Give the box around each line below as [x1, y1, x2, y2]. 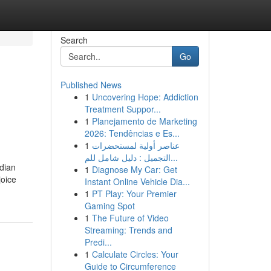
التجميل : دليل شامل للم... [170, 151, 178, 163]
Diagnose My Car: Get [91, 163, 177, 175]
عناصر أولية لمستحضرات [91, 139, 180, 151]
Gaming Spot [84, 200, 135, 212]
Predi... [84, 236, 112, 248]
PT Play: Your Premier [91, 188, 177, 200]
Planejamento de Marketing [91, 115, 197, 127]
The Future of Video [91, 212, 169, 224]
